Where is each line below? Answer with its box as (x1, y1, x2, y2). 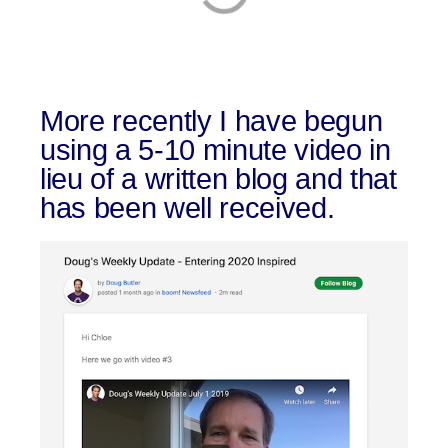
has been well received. (40, 192, 335, 225)
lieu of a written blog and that (40, 163, 397, 196)
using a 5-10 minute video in (40, 134, 391, 167)
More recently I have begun (40, 105, 383, 138)
